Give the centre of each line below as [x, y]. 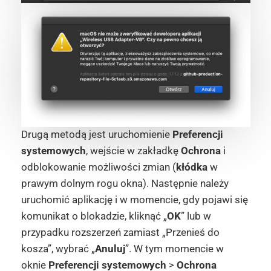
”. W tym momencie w [174, 249]
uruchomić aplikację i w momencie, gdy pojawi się [134, 200]
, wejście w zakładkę [133, 151]
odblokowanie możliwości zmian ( [98, 167]
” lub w [196, 216]
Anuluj [110, 249]
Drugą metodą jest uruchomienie [96, 135]
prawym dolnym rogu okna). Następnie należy [125, 184]
